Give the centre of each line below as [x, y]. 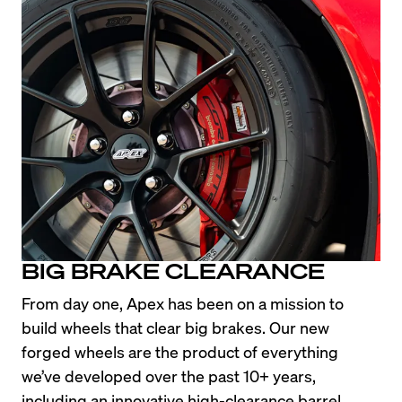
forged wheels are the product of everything [180, 352]
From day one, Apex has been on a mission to [183, 303]
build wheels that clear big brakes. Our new [175, 328]
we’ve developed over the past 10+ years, [169, 376]
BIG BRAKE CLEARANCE [173, 271]
